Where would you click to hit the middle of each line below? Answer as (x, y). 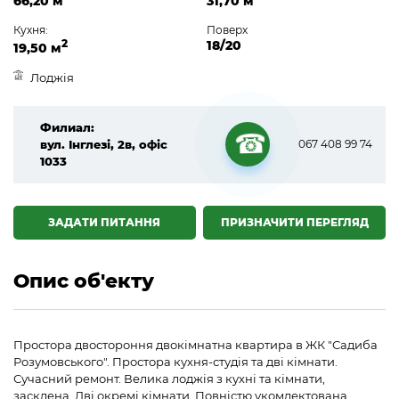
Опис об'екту (84, 281)
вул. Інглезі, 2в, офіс (104, 144)
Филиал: (67, 127)
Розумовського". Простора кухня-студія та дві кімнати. (175, 361)
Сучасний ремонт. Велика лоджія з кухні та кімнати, (169, 378)
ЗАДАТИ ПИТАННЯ (105, 222)
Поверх (227, 29)
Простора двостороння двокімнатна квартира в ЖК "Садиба (195, 344)
